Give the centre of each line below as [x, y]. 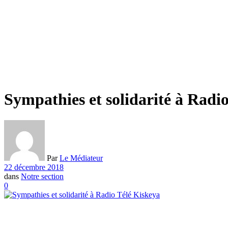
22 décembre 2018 [34, 167]
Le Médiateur [81, 158]
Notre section [42, 176]
